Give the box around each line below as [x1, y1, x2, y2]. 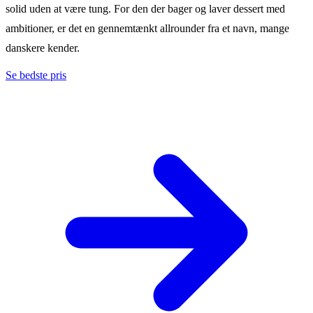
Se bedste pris [6, 68, 66, 81]
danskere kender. [6, 41, 80, 54]
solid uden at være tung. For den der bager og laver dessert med [6, 2, 285, 15]
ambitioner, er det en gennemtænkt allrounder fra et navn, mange [6, 22, 289, 34]
